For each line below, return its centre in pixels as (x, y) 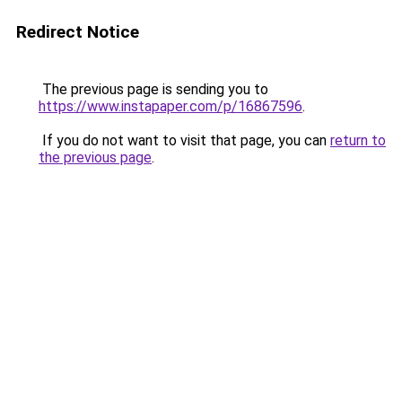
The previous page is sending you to (153, 89)
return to (358, 140)
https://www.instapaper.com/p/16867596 (170, 106)
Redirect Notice (78, 32)
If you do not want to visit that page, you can (184, 140)
